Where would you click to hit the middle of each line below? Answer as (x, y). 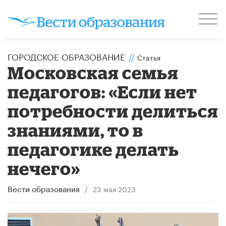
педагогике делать (94, 149)
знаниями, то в (76, 130)
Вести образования (44, 190)
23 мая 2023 (114, 188)
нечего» (44, 168)
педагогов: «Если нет (103, 91)
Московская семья (93, 72)
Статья (149, 57)
